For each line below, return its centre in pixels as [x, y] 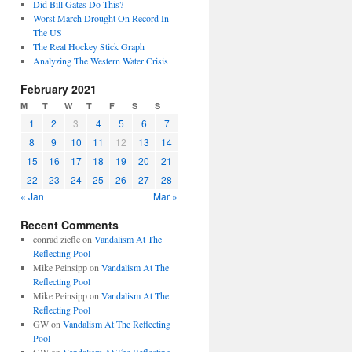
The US [47, 32]
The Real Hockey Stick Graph [88, 46]
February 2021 [59, 89]
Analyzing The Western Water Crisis [100, 60]
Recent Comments [70, 225]
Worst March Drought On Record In [101, 18]
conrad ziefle [56, 239]
